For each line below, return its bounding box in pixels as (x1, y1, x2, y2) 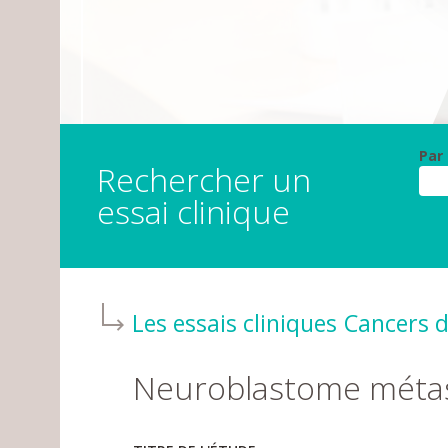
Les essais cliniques (131, 307, 337, 340)
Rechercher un (96, 157, 311, 201)
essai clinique (96, 189, 290, 233)
